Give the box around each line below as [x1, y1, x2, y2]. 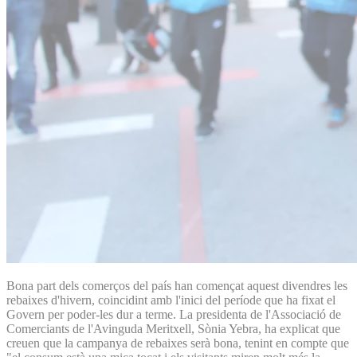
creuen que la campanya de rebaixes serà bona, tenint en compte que [6, 335, 349, 350]
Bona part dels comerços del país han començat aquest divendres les [6, 278, 347, 292]
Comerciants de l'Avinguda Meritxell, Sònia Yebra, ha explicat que [6, 321, 340, 335]
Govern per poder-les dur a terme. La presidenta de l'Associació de [6, 307, 341, 321]
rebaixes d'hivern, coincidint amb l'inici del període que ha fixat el [6, 292, 335, 307]
